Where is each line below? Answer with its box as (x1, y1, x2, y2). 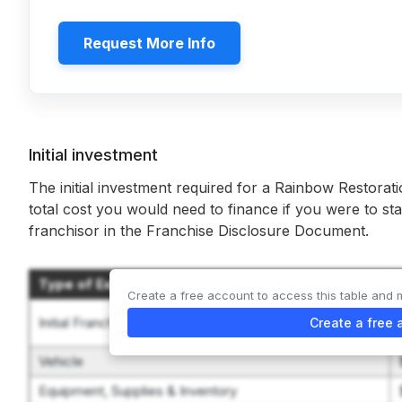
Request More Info (83, 34, 215, 52)
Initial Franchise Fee (39, 314, 160, 331)
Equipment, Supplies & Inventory (39, 382, 237, 399)
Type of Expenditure (39, 275, 179, 293)
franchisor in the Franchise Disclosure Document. (29, 222, 369, 240)
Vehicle (39, 353, 83, 370)
